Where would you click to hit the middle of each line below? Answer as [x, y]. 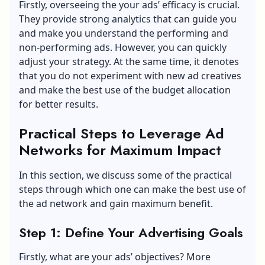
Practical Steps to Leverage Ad [122, 133]
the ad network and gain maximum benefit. [116, 203]
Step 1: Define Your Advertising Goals [131, 232]
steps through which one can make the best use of [132, 189]
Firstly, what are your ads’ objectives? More [115, 256]
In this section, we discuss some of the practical [125, 175]
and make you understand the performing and [124, 33]
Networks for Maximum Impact [120, 150]
